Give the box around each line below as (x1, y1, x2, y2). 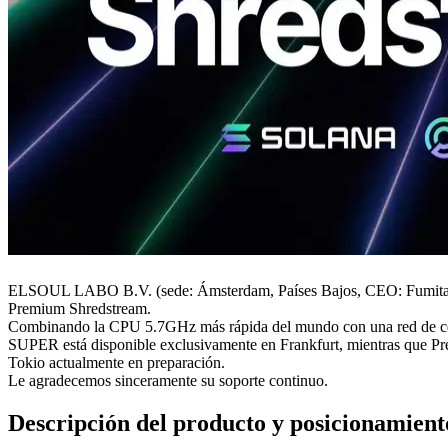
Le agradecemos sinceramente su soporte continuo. (8, 371, 328, 389)
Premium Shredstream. (8, 299, 151, 317)
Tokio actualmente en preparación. (8, 353, 225, 371)
